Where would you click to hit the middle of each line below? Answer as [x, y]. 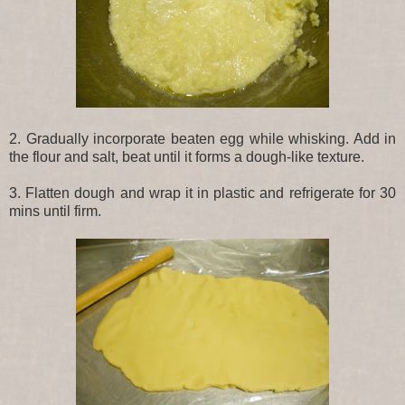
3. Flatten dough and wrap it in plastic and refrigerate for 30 [202, 193]
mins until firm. [55, 212]
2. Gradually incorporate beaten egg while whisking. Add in [202, 139]
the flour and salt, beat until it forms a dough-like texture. [187, 157]
